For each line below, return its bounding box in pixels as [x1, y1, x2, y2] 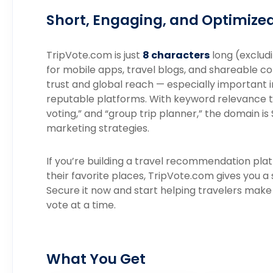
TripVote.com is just [46, 48, 143, 62]
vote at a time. [46, 198, 116, 212]
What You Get [46, 249, 146, 269]
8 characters [143, 48, 210, 62]
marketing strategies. [46, 121, 149, 135]
